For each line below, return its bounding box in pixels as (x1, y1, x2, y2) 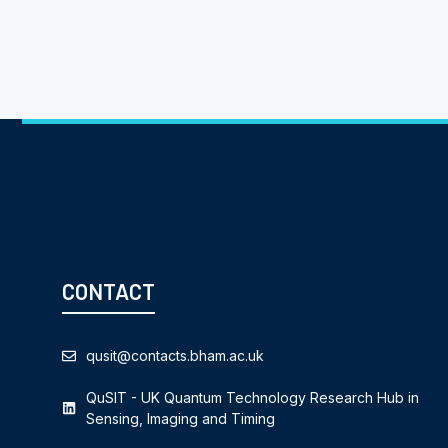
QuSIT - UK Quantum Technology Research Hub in (86, 389, 419, 407)
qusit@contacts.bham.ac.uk (86, 347, 264, 365)
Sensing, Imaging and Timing (86, 410, 275, 428)
